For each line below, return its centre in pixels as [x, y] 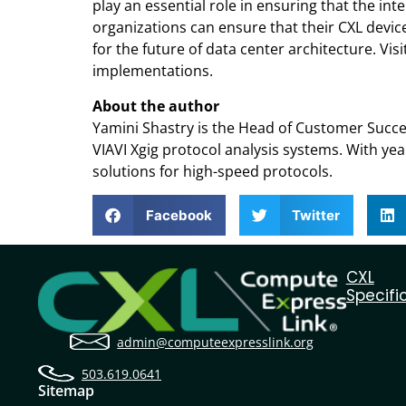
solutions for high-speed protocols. [213, 171]
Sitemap [66, 391]
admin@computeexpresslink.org [216, 342]
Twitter [316, 215]
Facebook [179, 215]
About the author [156, 106]
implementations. [153, 71]
